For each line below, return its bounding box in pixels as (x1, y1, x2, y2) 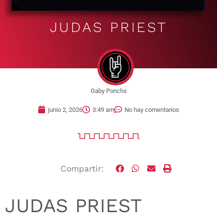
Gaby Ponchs (90, 87, 127, 94)
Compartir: (61, 163, 104, 173)
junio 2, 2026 (48, 106, 82, 113)
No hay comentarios (124, 106, 179, 113)
